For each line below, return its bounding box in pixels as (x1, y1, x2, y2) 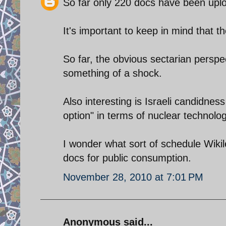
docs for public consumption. (63, 152, 191, 163)
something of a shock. (63, 67, 162, 79)
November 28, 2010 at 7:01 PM (63, 171, 203, 183)
